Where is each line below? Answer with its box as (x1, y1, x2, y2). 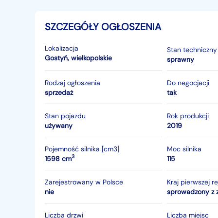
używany (45, 121, 73, 130)
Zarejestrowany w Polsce (45, 177, 123, 186)
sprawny (167, 54, 195, 64)
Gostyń (45, 54, 68, 62)
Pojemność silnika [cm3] (45, 144, 119, 153)
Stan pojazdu (45, 111, 86, 120)
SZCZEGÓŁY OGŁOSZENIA (45, 20, 161, 33)
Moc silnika (167, 144, 202, 153)
